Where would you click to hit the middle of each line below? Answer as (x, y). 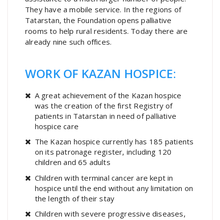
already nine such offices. (69, 41)
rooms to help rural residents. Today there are (107, 31)
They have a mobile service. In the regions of (103, 9)
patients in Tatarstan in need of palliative (106, 116)
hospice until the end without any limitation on (114, 188)
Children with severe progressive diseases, (110, 214)
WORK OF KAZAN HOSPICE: (101, 73)
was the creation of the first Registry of (104, 105)
